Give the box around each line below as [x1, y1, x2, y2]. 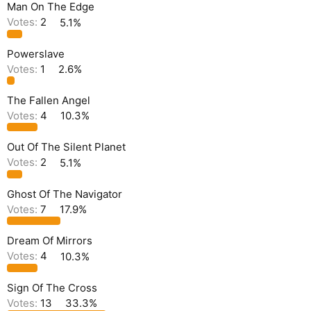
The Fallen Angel [7, 94, 90, 108]
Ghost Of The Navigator [7, 187, 122, 201]
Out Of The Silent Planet [7, 140, 126, 154]
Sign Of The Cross [7, 280, 97, 294]
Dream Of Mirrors [7, 234, 92, 248]
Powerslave [7, 47, 65, 60]
